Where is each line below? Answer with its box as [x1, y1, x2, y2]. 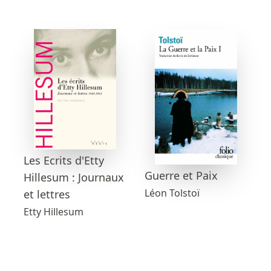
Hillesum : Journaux [24, 169, 124, 184]
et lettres [24, 186, 70, 201]
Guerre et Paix [145, 168, 218, 183]
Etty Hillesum [24, 204, 83, 218]
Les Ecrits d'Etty [24, 152, 104, 168]
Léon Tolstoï [145, 186, 200, 200]
